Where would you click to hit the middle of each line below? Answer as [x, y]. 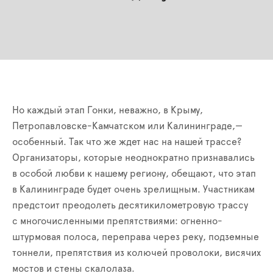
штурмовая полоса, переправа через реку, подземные [136, 237]
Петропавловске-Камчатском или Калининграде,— [127, 126]
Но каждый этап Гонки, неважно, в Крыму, [108, 111]
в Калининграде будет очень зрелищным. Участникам [133, 190]
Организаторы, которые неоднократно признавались [133, 158]
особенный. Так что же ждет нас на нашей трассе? [127, 142]
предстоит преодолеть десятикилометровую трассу [130, 206]
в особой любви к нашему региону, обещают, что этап [134, 174]
